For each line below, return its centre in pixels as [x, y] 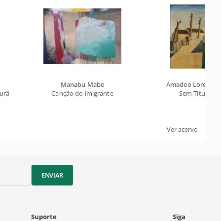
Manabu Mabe [82, 85]
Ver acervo [182, 129]
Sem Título [195, 93]
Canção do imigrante [82, 93]
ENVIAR [52, 175]
